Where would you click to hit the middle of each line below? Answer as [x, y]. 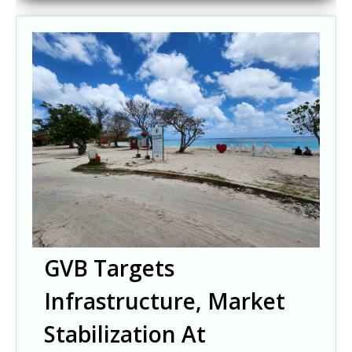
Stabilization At [125, 334]
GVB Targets [109, 268]
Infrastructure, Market [165, 301]
